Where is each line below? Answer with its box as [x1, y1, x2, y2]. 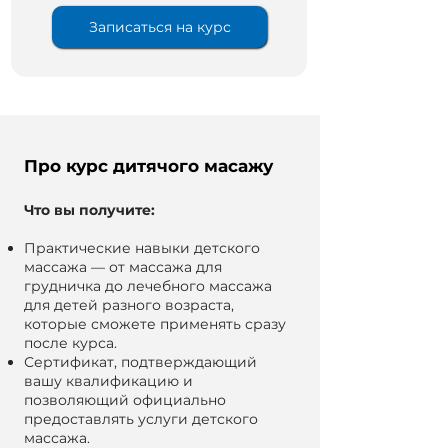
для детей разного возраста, [24, 296, 234, 314]
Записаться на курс [88, 18, 231, 36]
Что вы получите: [24, 201, 155, 219]
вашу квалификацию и [24, 372, 193, 390]
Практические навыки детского [24, 239, 260, 257]
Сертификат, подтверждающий [24, 353, 257, 371]
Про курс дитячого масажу [24, 156, 273, 176]
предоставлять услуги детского [24, 410, 258, 428]
